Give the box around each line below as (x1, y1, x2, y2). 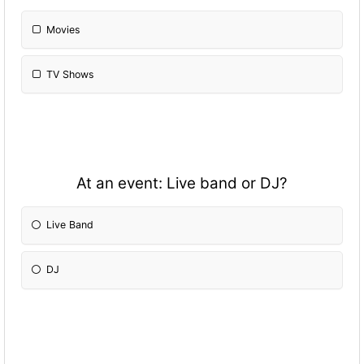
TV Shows (46, 67, 95, 80)
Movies (46, 23, 81, 36)
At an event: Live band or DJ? (76, 174, 288, 193)
